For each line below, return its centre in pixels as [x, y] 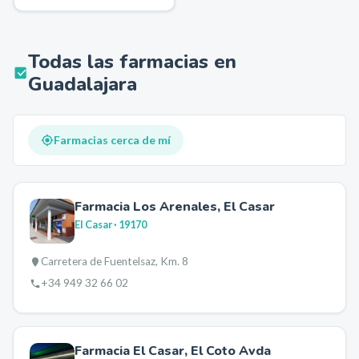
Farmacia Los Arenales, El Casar [175, 207]
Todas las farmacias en [133, 62]
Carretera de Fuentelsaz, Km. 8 [115, 261]
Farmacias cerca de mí [112, 140]
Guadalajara [83, 84]
